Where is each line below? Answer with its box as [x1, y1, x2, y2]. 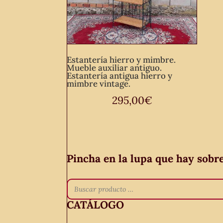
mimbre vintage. [67, 78, 131, 89]
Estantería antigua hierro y [67, 70, 173, 81]
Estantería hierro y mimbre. [67, 54, 176, 65]
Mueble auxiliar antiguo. [67, 62, 162, 73]
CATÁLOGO [67, 198, 124, 212]
